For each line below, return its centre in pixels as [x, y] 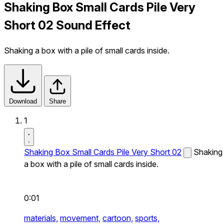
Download [23, 101]
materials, [41, 218]
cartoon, [118, 218]
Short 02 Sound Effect [67, 25]
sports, [147, 218]
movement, [80, 218]
